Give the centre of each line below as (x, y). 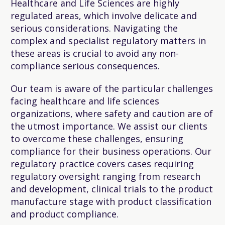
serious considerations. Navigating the (94, 28)
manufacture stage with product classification (111, 201)
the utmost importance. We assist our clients (109, 126)
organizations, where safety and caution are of (112, 113)
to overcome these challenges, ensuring (97, 138)
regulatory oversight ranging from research (105, 176)
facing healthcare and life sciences (85, 101)
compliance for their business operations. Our (111, 151)
